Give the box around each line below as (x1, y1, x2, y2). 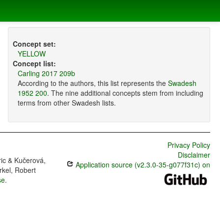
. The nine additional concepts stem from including (47, 88, 203, 98)
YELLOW (17, 49, 46, 59)
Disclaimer (177, 150, 210, 160)
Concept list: (12, 58, 56, 69)
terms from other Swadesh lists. (17, 98, 116, 108)
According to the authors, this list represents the (17, 78, 168, 88)
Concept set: (12, 39, 56, 49)
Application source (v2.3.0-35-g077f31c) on (73, 160, 210, 170)
